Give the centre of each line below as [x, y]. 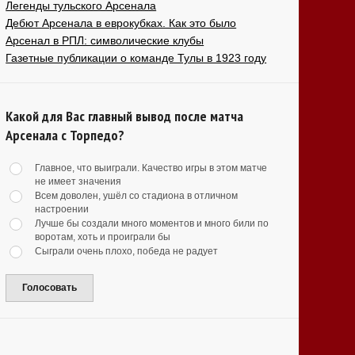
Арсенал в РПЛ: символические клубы [105, 41]
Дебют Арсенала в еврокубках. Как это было [121, 23]
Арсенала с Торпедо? [65, 136]
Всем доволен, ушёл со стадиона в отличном [137, 196]
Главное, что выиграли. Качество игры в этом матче [151, 168]
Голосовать [50, 288]
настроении [62, 210]
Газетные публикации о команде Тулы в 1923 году [136, 58]
